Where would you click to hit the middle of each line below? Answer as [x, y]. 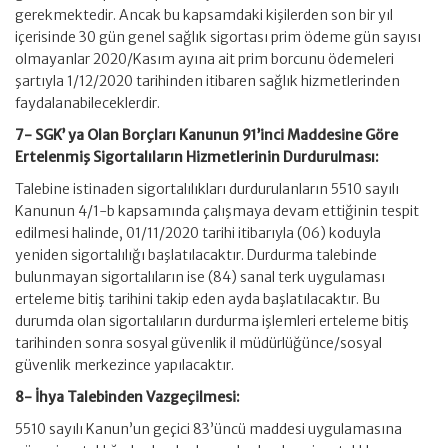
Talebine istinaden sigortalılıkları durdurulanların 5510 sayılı [207, 189]
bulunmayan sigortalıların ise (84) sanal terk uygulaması [200, 277]
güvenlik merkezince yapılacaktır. [124, 365]
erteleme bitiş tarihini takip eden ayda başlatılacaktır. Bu [197, 299]
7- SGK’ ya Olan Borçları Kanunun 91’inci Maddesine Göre [206, 135]
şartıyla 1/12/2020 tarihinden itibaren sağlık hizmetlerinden [207, 81]
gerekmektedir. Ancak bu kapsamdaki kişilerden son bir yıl [204, 15]
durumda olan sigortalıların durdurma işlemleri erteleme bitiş [212, 321]
